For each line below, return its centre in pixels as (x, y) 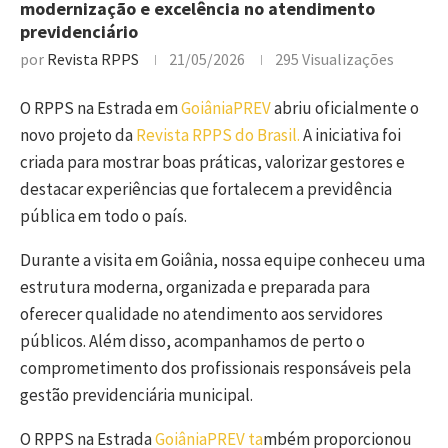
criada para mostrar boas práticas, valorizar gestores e (212, 162)
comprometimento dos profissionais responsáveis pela (215, 368)
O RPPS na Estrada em (100, 108)
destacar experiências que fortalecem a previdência (206, 189)
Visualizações (346, 59)
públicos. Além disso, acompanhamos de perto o (192, 341)
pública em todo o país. (103, 216)
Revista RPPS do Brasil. (218, 135)
